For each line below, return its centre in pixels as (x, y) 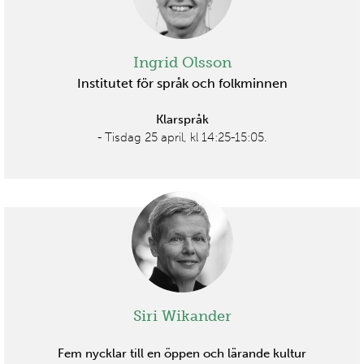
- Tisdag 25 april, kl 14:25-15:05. (182, 138)
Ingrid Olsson (182, 63)
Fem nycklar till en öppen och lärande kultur (182, 354)
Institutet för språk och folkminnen (182, 84)
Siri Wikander (182, 316)
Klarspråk (182, 120)
